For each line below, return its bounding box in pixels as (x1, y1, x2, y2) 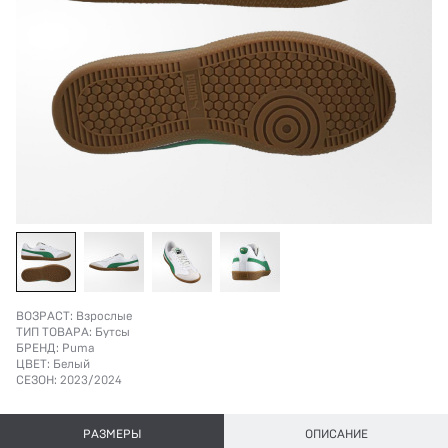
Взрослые (76, 310, 132, 322)
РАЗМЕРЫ (83, 428, 141, 440)
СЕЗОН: (16, 374, 57, 386)
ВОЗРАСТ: (16, 310, 73, 322)
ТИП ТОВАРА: (16, 326, 92, 338)
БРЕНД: (16, 342, 59, 354)
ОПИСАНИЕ (304, 428, 368, 440)
